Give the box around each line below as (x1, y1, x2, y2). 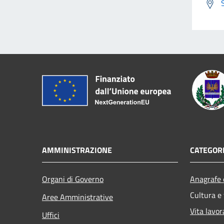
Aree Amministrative (42, 190, 113, 203)
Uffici (42, 208, 59, 221)
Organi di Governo (42, 172, 103, 185)
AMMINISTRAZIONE (42, 143, 112, 156)
